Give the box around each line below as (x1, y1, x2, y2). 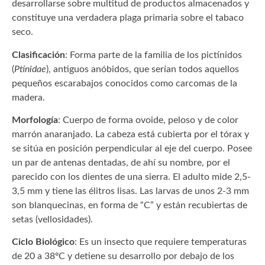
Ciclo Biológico (12, 237, 75, 247)
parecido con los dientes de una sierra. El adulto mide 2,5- (12, 172, 251, 182)
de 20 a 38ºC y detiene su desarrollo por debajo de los (12, 251, 234, 261)
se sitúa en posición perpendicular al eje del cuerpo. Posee (12, 144, 252, 154)
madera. (12, 92, 45, 102)
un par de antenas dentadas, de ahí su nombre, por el (12, 158, 230, 168)
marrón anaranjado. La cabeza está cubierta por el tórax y (12, 130, 249, 140)
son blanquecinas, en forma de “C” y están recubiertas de (12, 201, 247, 211)
